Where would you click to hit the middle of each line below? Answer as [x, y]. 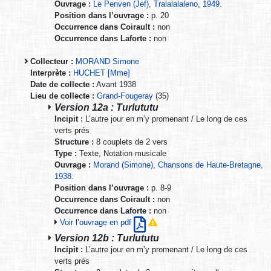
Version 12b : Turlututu [107, 237]
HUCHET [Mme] [102, 73]
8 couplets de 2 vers [131, 142]
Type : [66, 153]
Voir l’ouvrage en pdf [97, 222]
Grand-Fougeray [125, 96]
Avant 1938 [115, 84]
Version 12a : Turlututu [106, 107]
